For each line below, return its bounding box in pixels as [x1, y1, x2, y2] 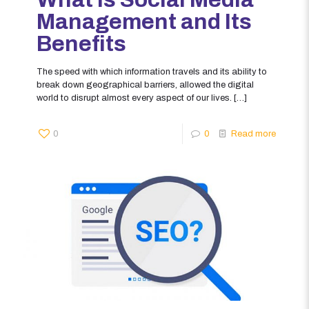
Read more [231, 128, 276, 139]
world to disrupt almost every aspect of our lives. [37, 92, 232, 103]
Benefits [37, 31, 126, 56]
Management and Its [37, 9, 252, 34]
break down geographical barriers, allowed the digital [37, 79, 254, 90]
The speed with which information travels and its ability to [37, 66, 267, 77]
